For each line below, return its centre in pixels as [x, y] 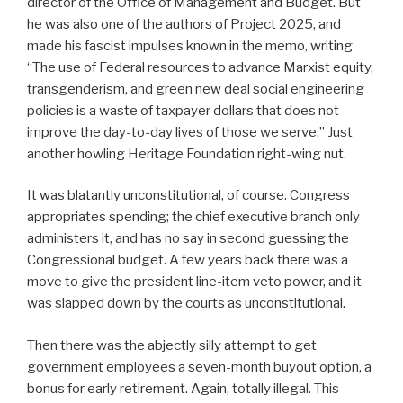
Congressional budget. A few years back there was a [188, 260]
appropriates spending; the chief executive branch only [193, 217]
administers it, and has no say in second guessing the [188, 238]
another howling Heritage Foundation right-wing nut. [187, 153]
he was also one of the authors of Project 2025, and [184, 24]
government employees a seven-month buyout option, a [199, 367]
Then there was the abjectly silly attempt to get [172, 345]
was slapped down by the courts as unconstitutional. [186, 303]
